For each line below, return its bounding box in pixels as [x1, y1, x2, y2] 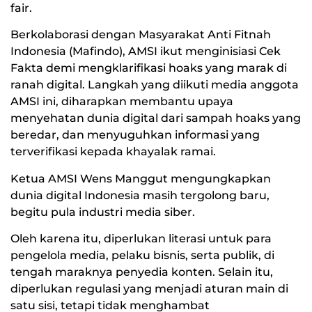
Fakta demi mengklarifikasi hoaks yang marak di [10, 61, 287, 75]
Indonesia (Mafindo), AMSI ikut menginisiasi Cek [10, 45, 281, 58]
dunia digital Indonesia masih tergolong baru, [10, 188, 270, 202]
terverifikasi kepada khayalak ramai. [10, 145, 216, 159]
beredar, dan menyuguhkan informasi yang [10, 128, 260, 142]
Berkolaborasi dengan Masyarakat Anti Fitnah [10, 28, 271, 42]
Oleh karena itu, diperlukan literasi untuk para [10, 232, 272, 246]
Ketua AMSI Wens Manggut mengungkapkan [10, 171, 271, 185]
